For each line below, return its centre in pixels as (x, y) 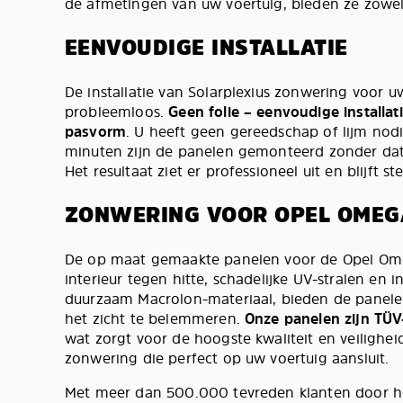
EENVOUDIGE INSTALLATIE (206, 47)
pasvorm (96, 131)
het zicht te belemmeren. (155, 318)
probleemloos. (117, 112)
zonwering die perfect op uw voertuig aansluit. (227, 358)
